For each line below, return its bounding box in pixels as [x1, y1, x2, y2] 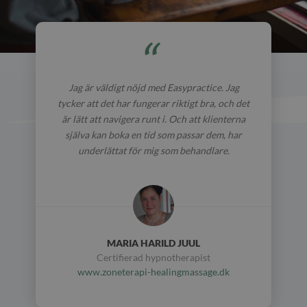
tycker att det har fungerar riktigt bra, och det [58, 97, 249, 109]
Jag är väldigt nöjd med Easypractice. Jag [68, 81, 239, 93]
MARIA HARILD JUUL [107, 236, 200, 249]
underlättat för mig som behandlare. [77, 144, 230, 156]
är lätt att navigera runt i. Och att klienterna [62, 112, 245, 125]
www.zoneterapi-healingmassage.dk [77, 265, 230, 278]
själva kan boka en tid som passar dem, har [65, 128, 242, 140]
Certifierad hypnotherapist [97, 251, 210, 263]
